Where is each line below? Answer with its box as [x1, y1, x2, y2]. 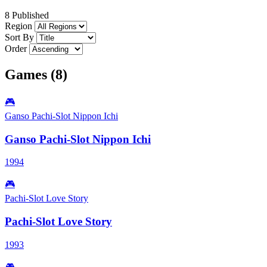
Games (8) [5, 66, 67, 82]
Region [5, 21, 32, 32]
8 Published [5, 10, 49, 21]
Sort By [5, 32, 34, 43]
